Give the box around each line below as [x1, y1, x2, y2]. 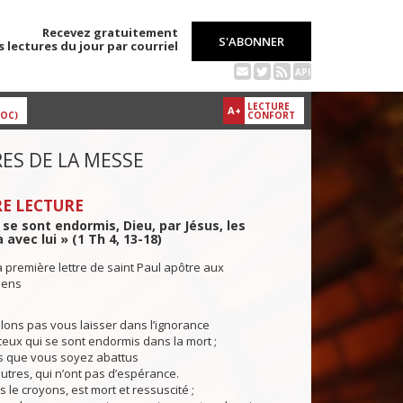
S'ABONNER [219, 33, 284, 49]
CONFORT [247, 109, 295, 122]
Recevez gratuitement [42, 24, 178, 40]
